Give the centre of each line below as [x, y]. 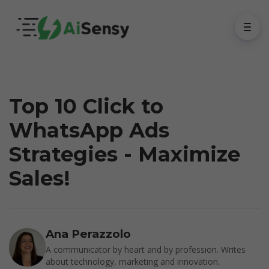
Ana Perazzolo [89, 234]
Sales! [40, 178]
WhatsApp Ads [89, 130]
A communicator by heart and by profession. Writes [146, 249]
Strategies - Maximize [125, 154]
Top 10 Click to [86, 106]
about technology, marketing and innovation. [133, 261]
